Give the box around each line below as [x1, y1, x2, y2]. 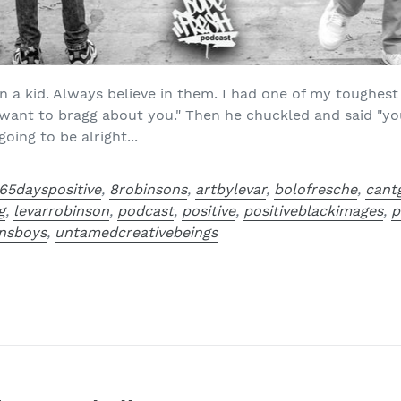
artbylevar [195, 181, 267, 199]
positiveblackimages [243, 202, 384, 220]
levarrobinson [13, 202, 110, 220]
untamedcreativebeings [55, 224, 218, 242]
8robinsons [109, 181, 188, 199]
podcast [117, 202, 175, 220]
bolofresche [274, 181, 358, 199]
